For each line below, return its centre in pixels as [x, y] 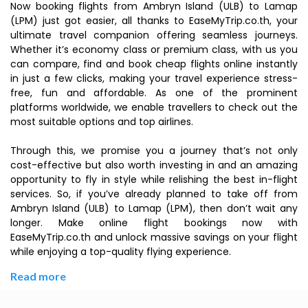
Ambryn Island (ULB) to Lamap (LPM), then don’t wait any [154, 208]
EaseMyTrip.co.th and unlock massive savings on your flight [154, 237]
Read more [38, 276]
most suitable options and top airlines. [102, 122]
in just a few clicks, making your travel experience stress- [154, 78]
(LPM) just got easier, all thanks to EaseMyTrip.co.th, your [154, 21]
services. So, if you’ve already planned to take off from [154, 194]
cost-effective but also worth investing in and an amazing [154, 165]
